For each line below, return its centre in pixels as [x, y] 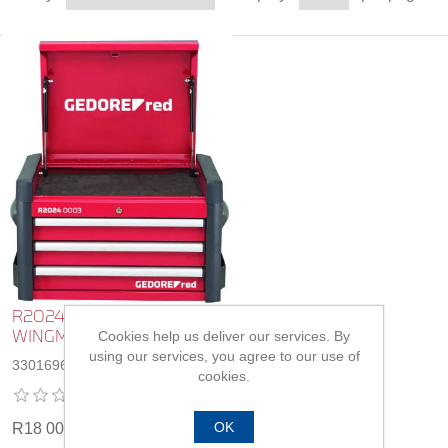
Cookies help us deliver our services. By [224, 336]
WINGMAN [52, 337]
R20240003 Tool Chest [102, 317]
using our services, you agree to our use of [224, 356]
